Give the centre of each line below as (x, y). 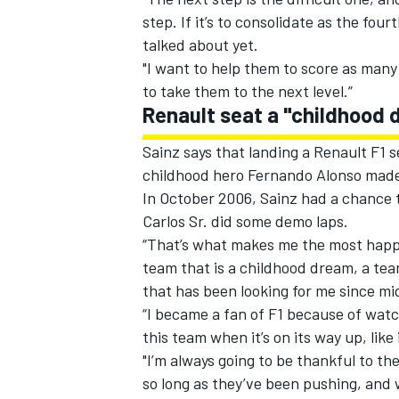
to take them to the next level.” (248, 91)
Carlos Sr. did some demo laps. (245, 221)
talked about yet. (200, 45)
